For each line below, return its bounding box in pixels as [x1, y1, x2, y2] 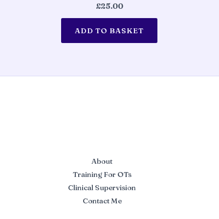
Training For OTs [72, 170, 131, 179]
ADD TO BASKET [75, 26, 144, 36]
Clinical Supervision [68, 183, 136, 193]
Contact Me [82, 196, 122, 206]
